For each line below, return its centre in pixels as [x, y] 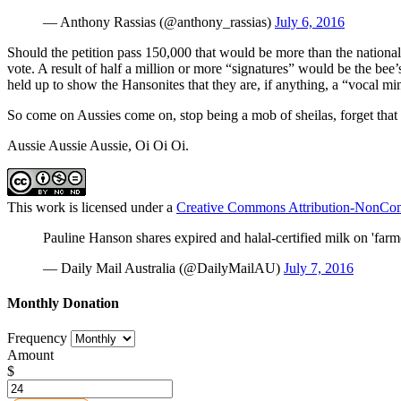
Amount [30, 355]
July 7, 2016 [319, 268]
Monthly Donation [63, 303]
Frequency [37, 338]
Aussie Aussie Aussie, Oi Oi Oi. [98, 145]
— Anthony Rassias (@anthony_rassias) [159, 21]
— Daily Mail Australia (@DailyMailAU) [163, 268]
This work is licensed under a [92, 207]
